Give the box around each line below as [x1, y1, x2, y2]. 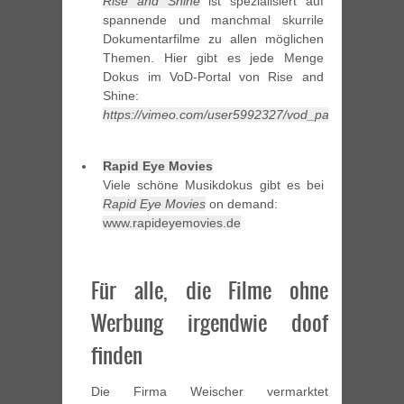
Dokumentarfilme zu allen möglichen [103, 32, 324, 47]
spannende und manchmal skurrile [103, 13, 324, 28]
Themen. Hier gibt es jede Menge [103, 50, 324, 66]
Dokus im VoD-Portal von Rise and [103, 69, 324, 85]
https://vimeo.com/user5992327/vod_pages [103, 107, 351, 123]
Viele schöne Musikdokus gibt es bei [103, 178, 324, 193]
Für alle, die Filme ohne [91, 274, 328, 308]
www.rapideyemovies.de [103, 216, 242, 231]
